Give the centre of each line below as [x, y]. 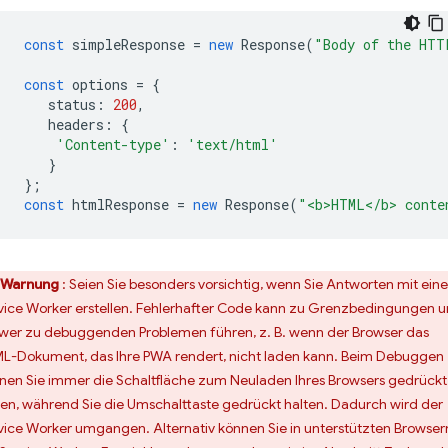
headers [76, 125]
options [100, 85]
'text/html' [232, 145]
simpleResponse [128, 45]
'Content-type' [113, 145]
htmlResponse [120, 205]
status [72, 105]
